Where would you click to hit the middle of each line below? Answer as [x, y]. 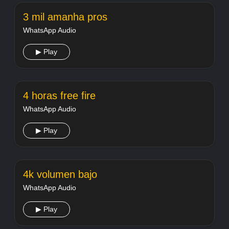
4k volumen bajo [60, 174]
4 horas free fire [59, 96]
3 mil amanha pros [65, 17]
